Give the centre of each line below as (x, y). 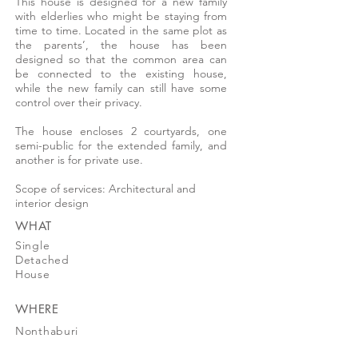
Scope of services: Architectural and (105, 189)
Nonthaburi (47, 331)
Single (33, 245)
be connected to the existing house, (121, 74)
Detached (42, 260)
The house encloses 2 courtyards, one (121, 131)
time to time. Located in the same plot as (121, 30)
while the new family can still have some (121, 88)
